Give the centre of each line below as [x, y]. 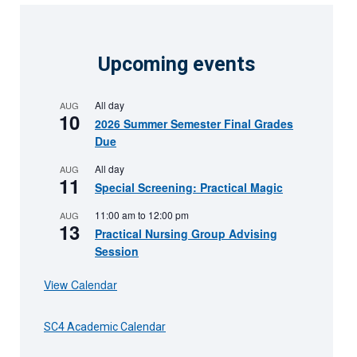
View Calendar [80, 284]
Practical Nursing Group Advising [186, 233]
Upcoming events [176, 64]
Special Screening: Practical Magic [189, 187]
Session [117, 251]
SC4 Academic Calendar [105, 326]
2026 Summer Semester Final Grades [194, 123]
